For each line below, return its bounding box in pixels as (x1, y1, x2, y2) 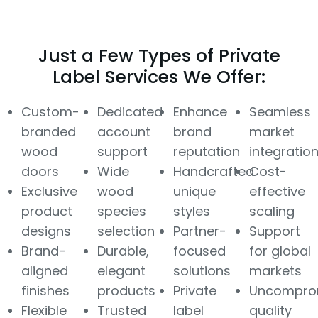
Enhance (173, 102, 227, 121)
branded (21, 122, 76, 141)
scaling (249, 202, 295, 220)
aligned (21, 261, 68, 280)
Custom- (21, 102, 79, 121)
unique (173, 182, 216, 200)
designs (21, 221, 71, 240)
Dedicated (97, 102, 163, 121)
